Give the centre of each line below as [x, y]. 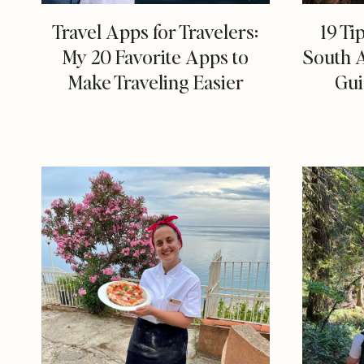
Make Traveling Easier [155, 82]
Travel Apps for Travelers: [156, 32]
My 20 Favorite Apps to [156, 57]
